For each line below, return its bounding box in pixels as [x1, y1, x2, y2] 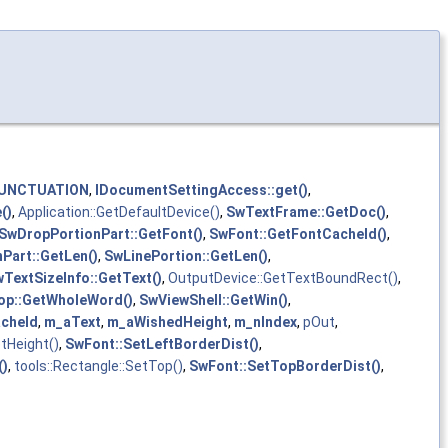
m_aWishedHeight [107, 314, 228, 331]
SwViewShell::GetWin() [139, 292, 288, 309]
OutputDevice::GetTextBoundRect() [168, 270, 398, 287]
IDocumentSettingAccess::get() [95, 182, 308, 199]
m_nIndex [234, 314, 297, 331]
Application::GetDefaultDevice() [18, 204, 220, 221]
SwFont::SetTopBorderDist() [189, 358, 381, 375]
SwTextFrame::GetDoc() [226, 204, 386, 221]
